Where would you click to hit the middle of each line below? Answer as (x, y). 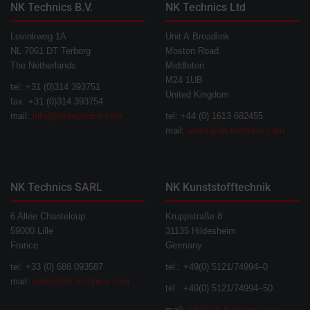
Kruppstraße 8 (194, 216)
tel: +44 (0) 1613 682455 (214, 116)
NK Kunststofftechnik (218, 187)
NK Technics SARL (56, 187)
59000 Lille (32, 230)
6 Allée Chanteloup (48, 216)
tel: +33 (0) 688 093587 (57, 266)
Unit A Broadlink (198, 36)
